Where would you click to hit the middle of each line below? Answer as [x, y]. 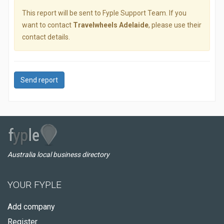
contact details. [46, 37]
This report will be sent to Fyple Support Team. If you [104, 13]
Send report [39, 80]
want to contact [47, 25]
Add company [31, 207]
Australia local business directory [58, 154]
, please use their [175, 25]
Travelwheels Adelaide [111, 25]
